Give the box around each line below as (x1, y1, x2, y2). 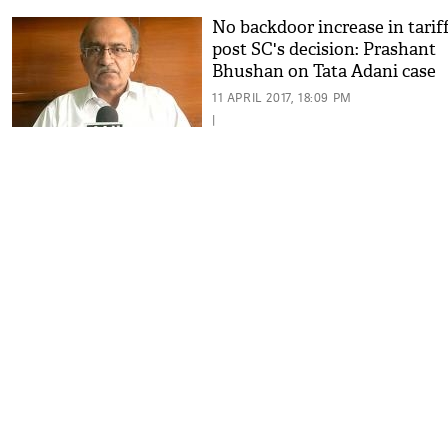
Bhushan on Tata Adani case (212, 61, 436, 82)
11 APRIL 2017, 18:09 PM (212, 89, 352, 106)
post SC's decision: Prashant (212, 39, 436, 60)
